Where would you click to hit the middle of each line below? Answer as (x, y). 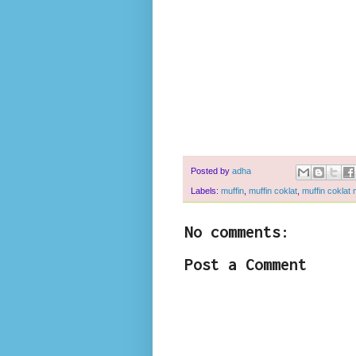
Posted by (211, 171)
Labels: (206, 190)
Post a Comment (246, 264)
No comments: (237, 231)
